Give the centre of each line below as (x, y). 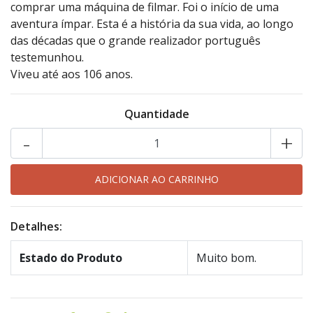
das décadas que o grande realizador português (136, 41)
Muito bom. (226, 258)
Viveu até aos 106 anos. (72, 74)
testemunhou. (47, 58)
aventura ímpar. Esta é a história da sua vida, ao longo (152, 24)
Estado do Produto (71, 258)
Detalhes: (36, 227)
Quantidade (156, 114)
